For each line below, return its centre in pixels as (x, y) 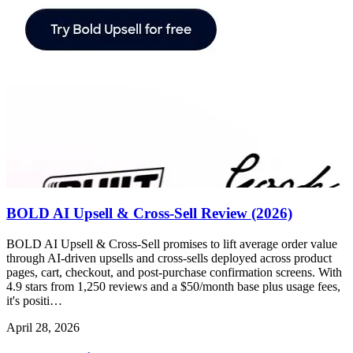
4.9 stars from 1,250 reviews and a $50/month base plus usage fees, (173, 286)
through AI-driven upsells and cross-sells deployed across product (169, 258)
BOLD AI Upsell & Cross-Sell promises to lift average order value (172, 243)
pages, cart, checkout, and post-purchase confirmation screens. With (174, 272)
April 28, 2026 (43, 327)
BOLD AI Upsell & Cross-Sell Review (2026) (149, 214)
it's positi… (34, 300)
